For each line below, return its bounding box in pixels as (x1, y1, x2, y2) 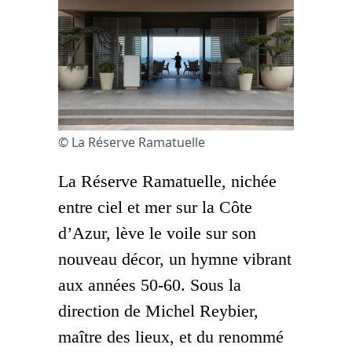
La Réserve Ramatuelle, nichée (58, 170, 277, 191)
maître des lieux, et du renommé (58, 326, 284, 346)
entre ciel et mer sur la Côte (58, 196, 252, 217)
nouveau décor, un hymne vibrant (58, 248, 291, 269)
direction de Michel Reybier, (58, 300, 258, 321)
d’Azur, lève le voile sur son (58, 222, 256, 243)
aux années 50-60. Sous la (58, 274, 241, 295)
